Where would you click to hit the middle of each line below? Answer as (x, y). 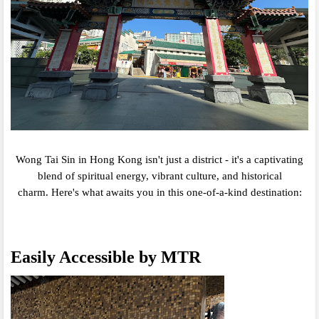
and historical (252, 176)
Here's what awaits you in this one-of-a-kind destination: (176, 193)
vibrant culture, (185, 176)
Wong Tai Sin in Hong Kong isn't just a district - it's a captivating (159, 160)
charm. (33, 193)
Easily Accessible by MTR (106, 257)
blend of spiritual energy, (93, 176)
